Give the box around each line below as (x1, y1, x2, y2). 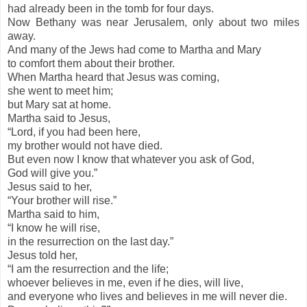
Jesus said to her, (8, 181, 92, 193)
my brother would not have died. (8, 140, 162, 152)
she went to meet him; (8, 85, 113, 97)
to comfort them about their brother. (8, 58, 175, 70)
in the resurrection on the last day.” (8, 236, 173, 248)
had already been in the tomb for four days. (8, 3, 214, 15)
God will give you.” (8, 167, 97, 180)
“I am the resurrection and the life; (8, 263, 171, 275)
